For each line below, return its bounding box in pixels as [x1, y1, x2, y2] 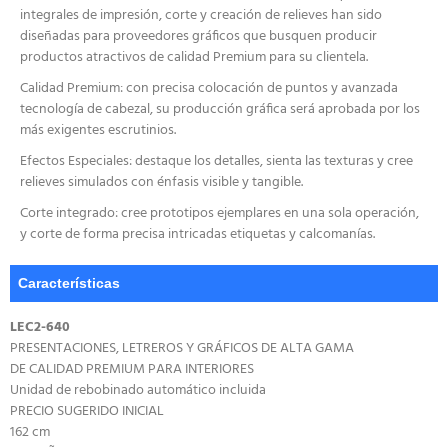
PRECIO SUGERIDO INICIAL [10, 400, 164, 424]
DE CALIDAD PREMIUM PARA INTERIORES [10, 358, 254, 382]
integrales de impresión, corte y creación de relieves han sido [20, 4, 382, 28]
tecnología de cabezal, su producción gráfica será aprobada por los [20, 98, 420, 122]
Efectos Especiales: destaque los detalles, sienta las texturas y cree [20, 150, 413, 174]
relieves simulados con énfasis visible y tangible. [20, 171, 303, 195]
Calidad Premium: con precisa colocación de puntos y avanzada [20, 77, 398, 101]
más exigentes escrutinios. [20, 119, 176, 143]
